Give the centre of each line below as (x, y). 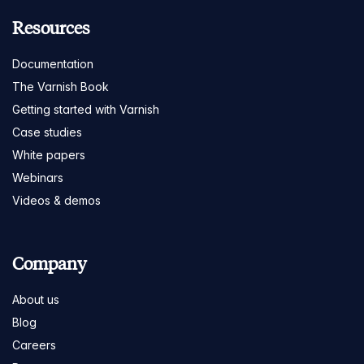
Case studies (47, 132)
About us (36, 299)
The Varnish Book (61, 86)
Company (50, 263)
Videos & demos (56, 200)
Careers (34, 344)
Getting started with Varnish (86, 109)
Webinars (38, 177)
